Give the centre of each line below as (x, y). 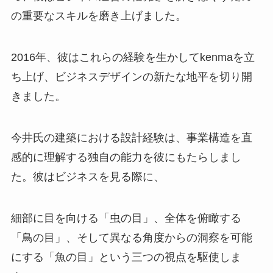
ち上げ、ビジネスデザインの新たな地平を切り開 (131, 76)
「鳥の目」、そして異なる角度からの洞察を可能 (131, 237)
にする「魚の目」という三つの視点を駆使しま (126, 257)
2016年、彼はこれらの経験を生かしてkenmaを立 (133, 57)
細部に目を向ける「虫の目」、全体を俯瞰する (126, 218)
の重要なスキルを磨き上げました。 (98, 16)
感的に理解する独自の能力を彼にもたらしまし (126, 157)
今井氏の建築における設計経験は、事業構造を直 (131, 137)
